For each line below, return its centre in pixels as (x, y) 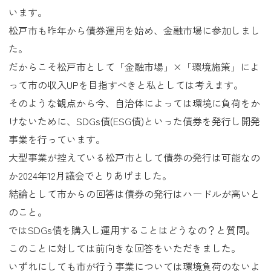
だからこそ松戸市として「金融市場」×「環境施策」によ (134, 67)
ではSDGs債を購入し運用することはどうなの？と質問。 (132, 230)
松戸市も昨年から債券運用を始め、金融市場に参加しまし (134, 30)
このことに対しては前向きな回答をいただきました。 (125, 248)
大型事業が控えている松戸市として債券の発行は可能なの (134, 157)
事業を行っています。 (57, 139)
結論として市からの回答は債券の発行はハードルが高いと (134, 194)
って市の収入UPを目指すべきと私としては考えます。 (126, 85)
